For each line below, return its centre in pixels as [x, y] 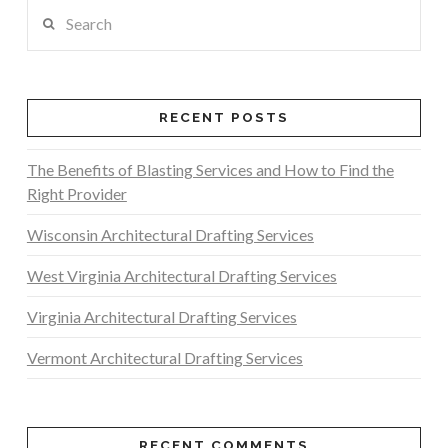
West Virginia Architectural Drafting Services [181, 276]
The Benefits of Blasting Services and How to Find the [210, 170]
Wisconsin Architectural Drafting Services [170, 235]
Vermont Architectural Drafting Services [164, 358]
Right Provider [76, 194]
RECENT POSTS [224, 117]
